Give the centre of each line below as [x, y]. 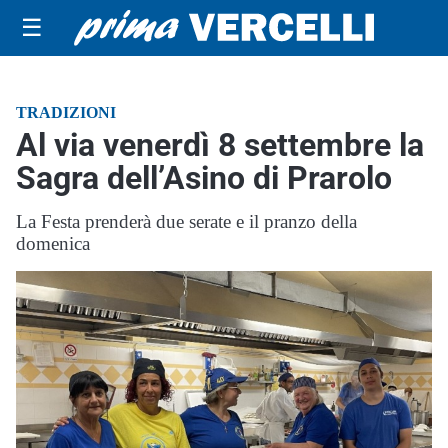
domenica [53, 243]
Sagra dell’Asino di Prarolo [204, 178]
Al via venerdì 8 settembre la [220, 145]
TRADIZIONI [66, 112]
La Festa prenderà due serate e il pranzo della [186, 221]
